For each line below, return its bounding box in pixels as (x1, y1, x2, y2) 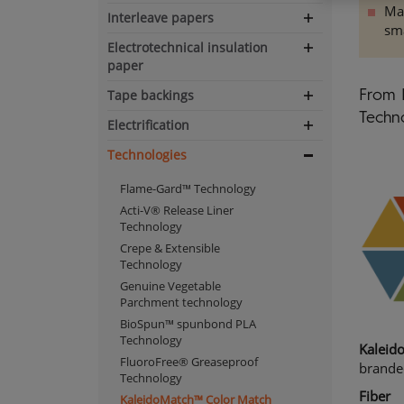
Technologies (107, 146, 188, 163)
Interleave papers (107, 9, 215, 26)
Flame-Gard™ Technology (120, 180, 257, 197)
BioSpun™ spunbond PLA (120, 316, 257, 332)
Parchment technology (120, 294, 243, 310)
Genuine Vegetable (120, 278, 222, 294)
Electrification (107, 116, 190, 133)
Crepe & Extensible (120, 240, 221, 256)
